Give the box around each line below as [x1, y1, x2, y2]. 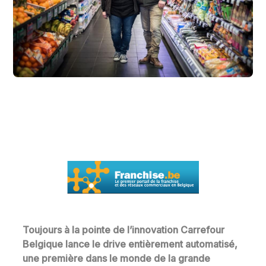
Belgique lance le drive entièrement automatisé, [23, 237, 238, 250]
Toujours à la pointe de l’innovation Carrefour [23, 223, 225, 236]
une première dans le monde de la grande [23, 252, 211, 264]
